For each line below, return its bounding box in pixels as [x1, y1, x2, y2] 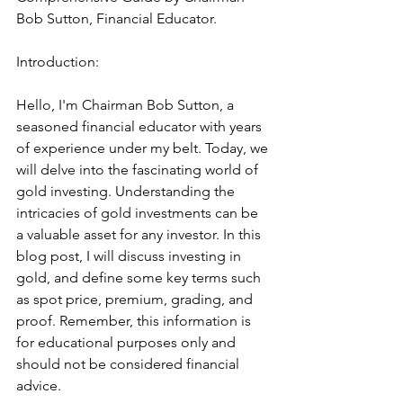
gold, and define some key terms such [16, 268, 264, 286]
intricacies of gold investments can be [16, 203, 262, 221]
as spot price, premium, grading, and [16, 290, 256, 308]
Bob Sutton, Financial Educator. [16, 9, 217, 27]
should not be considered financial [16, 354, 243, 372]
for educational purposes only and [16, 333, 239, 351]
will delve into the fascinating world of [16, 160, 262, 178]
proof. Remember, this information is [16, 311, 255, 329]
